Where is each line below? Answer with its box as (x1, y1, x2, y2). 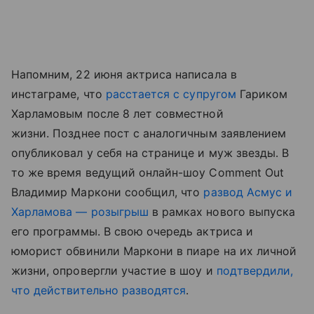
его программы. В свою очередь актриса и (11, 224, 253, 238)
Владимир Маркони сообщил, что (11, 185, 204, 199)
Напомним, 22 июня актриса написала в (11, 67, 237, 81)
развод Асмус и (203, 185, 293, 199)
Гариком (235, 87, 288, 101)
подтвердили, (216, 264, 294, 278)
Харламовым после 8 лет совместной (11, 107, 224, 121)
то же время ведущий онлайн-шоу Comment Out (11, 165, 285, 179)
